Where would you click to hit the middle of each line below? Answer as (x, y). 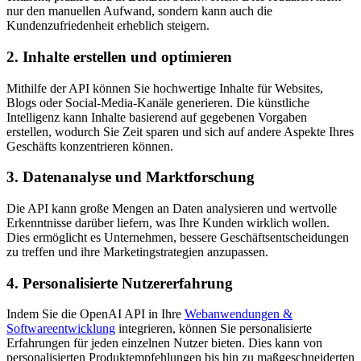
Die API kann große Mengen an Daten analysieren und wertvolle (172, 208)
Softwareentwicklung (61, 329)
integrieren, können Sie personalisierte (214, 329)
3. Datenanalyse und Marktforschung (131, 177)
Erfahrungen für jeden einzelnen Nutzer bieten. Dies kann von (164, 343)
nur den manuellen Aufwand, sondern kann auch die (139, 11)
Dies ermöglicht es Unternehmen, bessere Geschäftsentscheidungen (178, 237)
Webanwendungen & (239, 314)
